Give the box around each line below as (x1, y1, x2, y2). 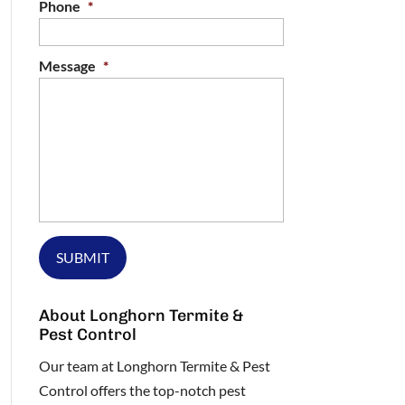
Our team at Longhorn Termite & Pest (38, 356, 270, 374)
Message (38, 57, 96, 74)
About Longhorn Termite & (38, 305, 243, 325)
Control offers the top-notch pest (38, 381, 246, 399)
